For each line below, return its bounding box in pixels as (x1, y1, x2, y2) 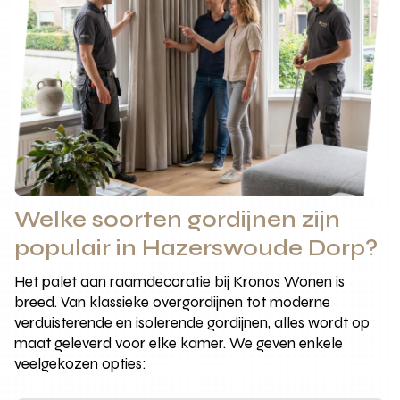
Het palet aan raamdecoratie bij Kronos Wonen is (14, 272, 346, 292)
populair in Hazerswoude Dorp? (14, 235, 379, 262)
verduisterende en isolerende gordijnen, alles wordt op (14, 313, 371, 333)
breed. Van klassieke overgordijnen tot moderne (14, 293, 331, 312)
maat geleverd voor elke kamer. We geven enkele (14, 334, 344, 354)
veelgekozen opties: (14, 354, 147, 374)
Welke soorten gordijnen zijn (14, 206, 341, 234)
